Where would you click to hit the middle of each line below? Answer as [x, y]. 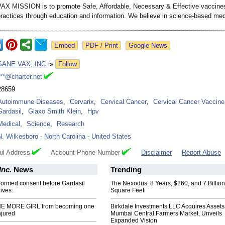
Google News [148, 46]
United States [111, 137]
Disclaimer [156, 153]
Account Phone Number [82, 153]
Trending [126, 170]
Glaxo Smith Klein [54, 111]
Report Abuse [201, 153]
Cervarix [82, 102]
